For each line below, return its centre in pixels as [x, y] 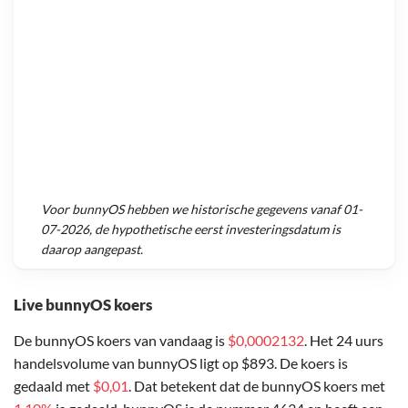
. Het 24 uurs [344, 340]
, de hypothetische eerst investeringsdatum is [215, 229]
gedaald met [53, 385]
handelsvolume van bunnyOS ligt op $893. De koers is [181, 362]
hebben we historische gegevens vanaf [234, 209]
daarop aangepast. [92, 250]
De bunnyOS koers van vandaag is [121, 340]
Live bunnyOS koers [83, 304]
